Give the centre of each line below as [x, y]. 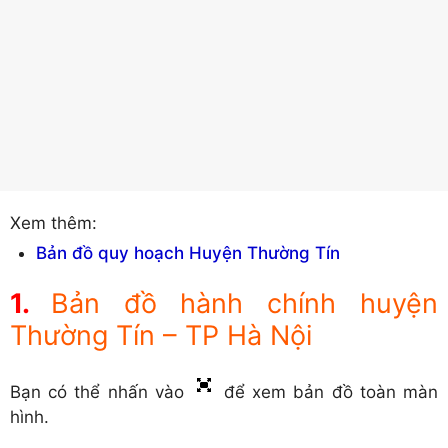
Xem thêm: [53, 222]
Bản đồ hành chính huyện [244, 304]
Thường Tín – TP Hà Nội [161, 336]
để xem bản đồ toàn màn [327, 392]
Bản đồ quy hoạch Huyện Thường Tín [187, 253]
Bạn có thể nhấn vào [100, 392]
